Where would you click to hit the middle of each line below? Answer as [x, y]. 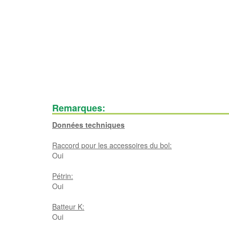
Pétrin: [63, 176]
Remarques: [79, 108]
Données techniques [88, 125]
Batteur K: [68, 207]
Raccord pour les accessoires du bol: [112, 145]
